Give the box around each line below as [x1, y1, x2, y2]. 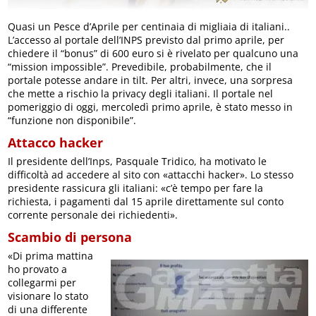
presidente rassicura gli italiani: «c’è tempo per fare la [8, 181, 264, 195]
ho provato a [8, 262, 68, 276]
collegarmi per [8, 275, 77, 289]
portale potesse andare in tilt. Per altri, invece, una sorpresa [8, 73, 293, 87]
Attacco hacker [8, 133, 104, 151]
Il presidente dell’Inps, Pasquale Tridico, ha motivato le [8, 154, 267, 168]
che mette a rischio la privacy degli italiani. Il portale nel [8, 86, 274, 100]
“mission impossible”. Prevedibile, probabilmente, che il [8, 59, 272, 73]
